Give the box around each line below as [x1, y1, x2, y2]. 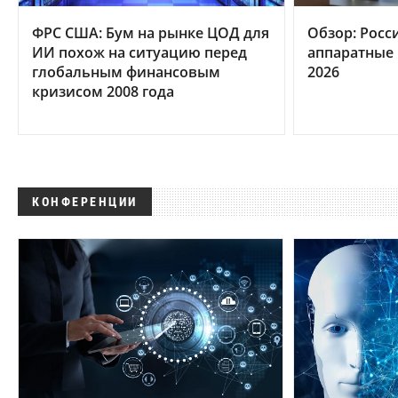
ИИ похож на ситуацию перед [32, 43, 247, 63]
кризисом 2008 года [32, 82, 174, 102]
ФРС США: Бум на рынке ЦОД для [32, 23, 269, 44]
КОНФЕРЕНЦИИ [32, 195, 138, 210]
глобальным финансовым [32, 62, 220, 83]
